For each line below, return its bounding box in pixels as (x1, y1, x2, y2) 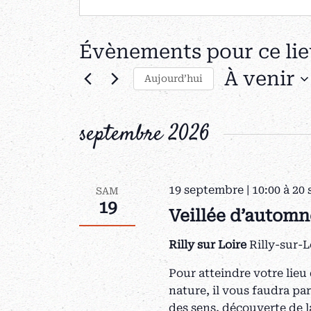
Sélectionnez (224, 94, 295, 108)
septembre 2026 (79, 119, 210, 151)
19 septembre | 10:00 (169, 183, 281, 196)
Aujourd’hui (144, 73, 203, 84)
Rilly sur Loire (169, 238, 250, 251)
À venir (224, 67, 295, 90)
